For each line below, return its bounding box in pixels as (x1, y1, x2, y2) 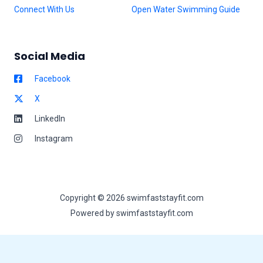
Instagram (35, 133, 73, 143)
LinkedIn (35, 113, 65, 123)
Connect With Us (14, 5, 75, 15)
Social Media (14, 49, 85, 64)
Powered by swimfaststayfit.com (70, 208, 193, 218)
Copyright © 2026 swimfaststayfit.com (59, 193, 204, 203)
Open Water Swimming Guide (131, 5, 240, 15)
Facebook (35, 73, 70, 83)
